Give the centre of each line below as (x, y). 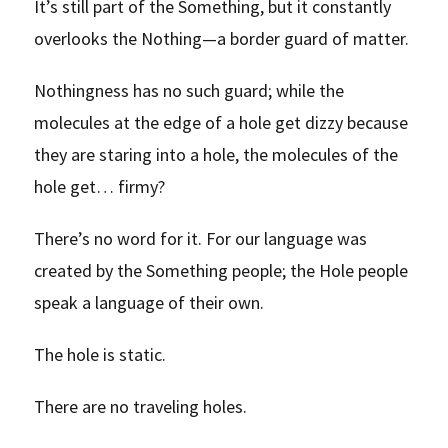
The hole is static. (100, 354)
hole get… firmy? (100, 186)
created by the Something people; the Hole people (221, 270)
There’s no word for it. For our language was (201, 238)
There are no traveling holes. (141, 406)
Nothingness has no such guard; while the (189, 90)
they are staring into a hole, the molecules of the (216, 154)
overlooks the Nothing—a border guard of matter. (222, 38)
